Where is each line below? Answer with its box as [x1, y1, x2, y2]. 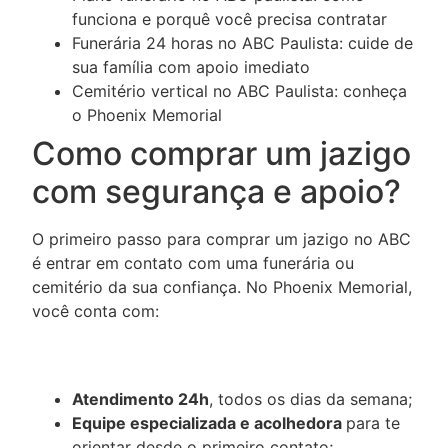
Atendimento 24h [72, 388, 209, 409]
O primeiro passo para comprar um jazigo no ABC [32, 228, 411, 249]
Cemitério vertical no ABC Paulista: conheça [72, 80, 407, 101]
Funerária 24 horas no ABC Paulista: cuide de [72, 32, 413, 53]
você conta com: [32, 300, 159, 321]
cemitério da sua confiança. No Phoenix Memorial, [32, 276, 412, 297]
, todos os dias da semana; [209, 388, 412, 409]
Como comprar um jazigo [32, 133, 411, 173]
